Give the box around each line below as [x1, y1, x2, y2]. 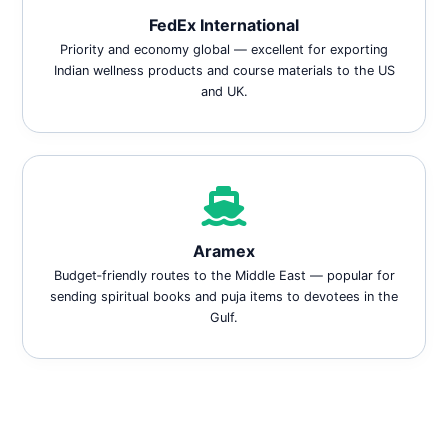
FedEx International [149, 15, 299, 35]
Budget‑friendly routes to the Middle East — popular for [53, 268, 395, 283]
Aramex [193, 241, 255, 261]
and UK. [200, 84, 248, 99]
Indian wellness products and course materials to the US [53, 63, 395, 78]
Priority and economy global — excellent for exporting [60, 42, 388, 57]
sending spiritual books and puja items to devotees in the [50, 289, 398, 304]
